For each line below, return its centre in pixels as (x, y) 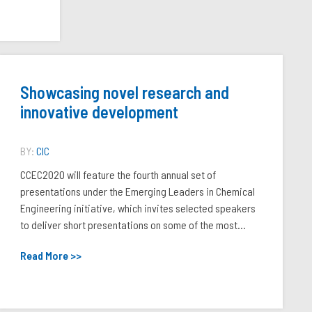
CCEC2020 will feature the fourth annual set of (118, 174)
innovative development (100, 112)
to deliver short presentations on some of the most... (133, 225)
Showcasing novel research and (125, 92)
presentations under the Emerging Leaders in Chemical (138, 191)
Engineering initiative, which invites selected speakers (138, 208)
